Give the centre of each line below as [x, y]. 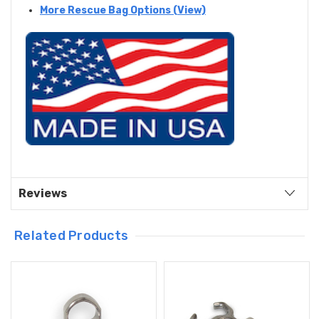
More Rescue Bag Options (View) [123, 11]
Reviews [43, 193]
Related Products [72, 235]
